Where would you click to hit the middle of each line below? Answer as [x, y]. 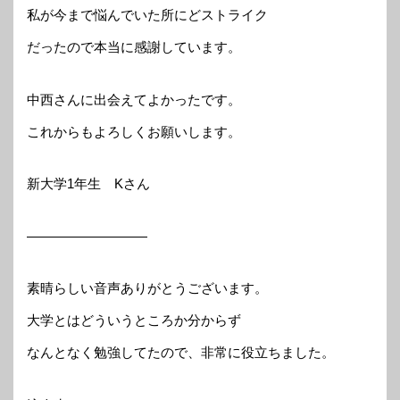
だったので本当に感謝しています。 [134, 47]
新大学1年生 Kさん [88, 184]
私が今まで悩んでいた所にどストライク [147, 15]
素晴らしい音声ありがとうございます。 [147, 288]
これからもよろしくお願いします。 [134, 131]
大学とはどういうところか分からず [134, 321]
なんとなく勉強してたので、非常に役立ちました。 [181, 353]
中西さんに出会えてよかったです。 [134, 99]
